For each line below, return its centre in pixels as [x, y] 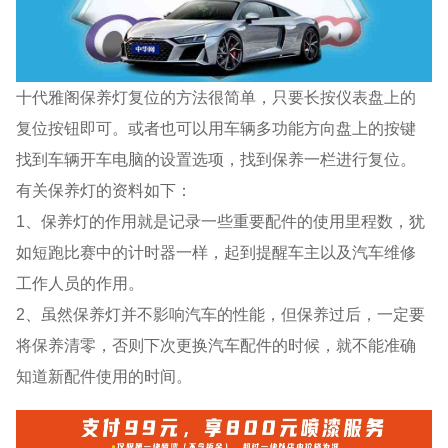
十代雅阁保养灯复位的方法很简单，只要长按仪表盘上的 [216, 96]
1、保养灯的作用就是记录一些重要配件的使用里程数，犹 [221, 220]
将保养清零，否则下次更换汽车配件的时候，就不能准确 [216, 344]
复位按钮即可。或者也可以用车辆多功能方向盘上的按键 [216, 127]
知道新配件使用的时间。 [104, 375]
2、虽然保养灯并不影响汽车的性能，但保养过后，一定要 [221, 313]
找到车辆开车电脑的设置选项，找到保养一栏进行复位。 [216, 158]
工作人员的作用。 [80, 282]
